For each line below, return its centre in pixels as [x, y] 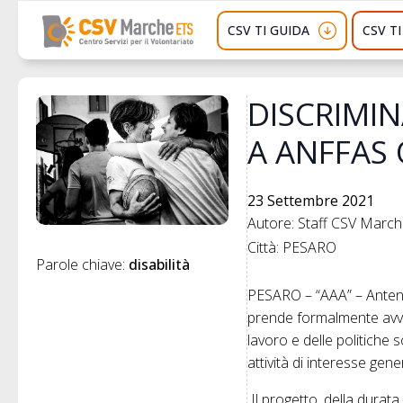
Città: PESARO [292, 248]
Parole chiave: [82, 264]
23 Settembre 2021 [311, 201]
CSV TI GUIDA [269, 30]
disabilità [159, 264]
